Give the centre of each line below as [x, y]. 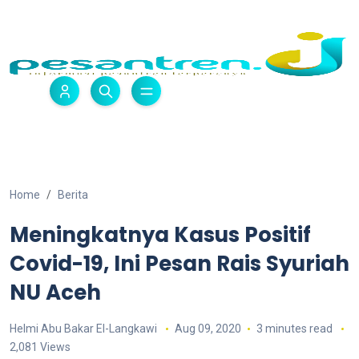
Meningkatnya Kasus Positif [160, 235]
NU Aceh [55, 292]
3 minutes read [295, 329]
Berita [73, 195]
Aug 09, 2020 [208, 329]
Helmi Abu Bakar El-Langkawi [83, 329]
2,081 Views [40, 347]
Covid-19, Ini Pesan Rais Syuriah [179, 264]
